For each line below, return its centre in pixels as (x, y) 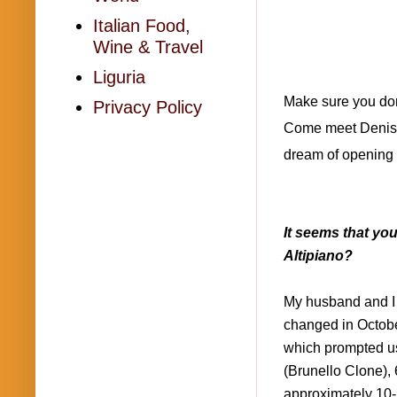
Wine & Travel (148, 47)
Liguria (119, 77)
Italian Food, (142, 26)
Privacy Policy (148, 107)
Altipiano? (322, 255)
